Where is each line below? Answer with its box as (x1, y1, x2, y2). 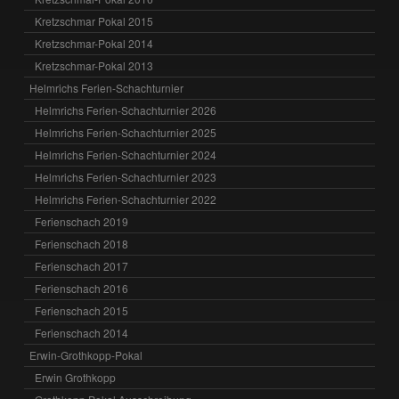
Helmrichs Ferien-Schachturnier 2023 (35, 168, 217, 184)
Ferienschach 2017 (35, 257, 129, 273)
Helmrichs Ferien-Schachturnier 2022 (35, 191, 217, 207)
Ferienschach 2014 (35, 324, 129, 340)
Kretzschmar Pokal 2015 (35, 12, 154, 28)
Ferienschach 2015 (35, 302, 129, 318)
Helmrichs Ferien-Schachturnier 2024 (35, 146, 217, 162)
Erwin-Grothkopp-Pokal (29, 346, 143, 362)
